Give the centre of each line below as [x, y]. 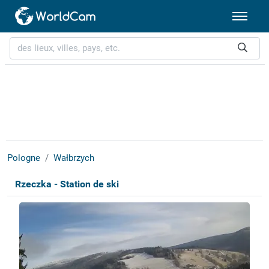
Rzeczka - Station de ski [67, 184]
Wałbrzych [74, 158]
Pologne [23, 158]
